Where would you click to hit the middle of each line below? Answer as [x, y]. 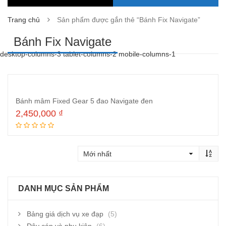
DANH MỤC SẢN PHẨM [64, 188]
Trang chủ [24, 20]
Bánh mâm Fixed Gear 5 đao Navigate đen [84, 101]
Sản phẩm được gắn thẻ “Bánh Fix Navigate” [129, 20]
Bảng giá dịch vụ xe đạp [65, 214]
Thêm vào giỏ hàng [123, 128]
